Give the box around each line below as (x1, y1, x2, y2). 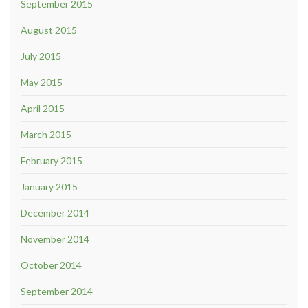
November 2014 (21, 232, 89, 245)
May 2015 (21, 76, 63, 88)
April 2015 (21, 102, 65, 114)
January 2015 (21, 180, 78, 192)
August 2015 (21, 23, 77, 36)
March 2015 (21, 128, 71, 140)
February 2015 (21, 154, 82, 166)
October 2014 (21, 258, 82, 271)
